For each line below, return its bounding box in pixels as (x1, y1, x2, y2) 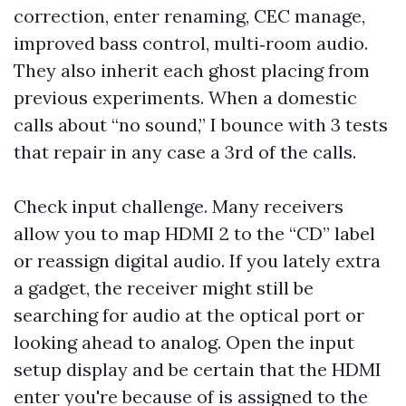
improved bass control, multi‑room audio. (14, 32, 368, 54)
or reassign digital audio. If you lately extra (14, 249, 381, 272)
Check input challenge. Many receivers (14, 195, 343, 217)
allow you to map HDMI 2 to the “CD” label (14, 222, 375, 245)
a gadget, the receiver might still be (14, 276, 314, 299)
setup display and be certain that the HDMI (14, 358, 382, 381)
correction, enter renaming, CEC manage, (14, 5, 365, 27)
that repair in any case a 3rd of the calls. (14, 140, 356, 163)
